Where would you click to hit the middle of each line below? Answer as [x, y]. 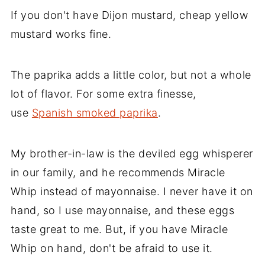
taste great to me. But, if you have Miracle [119, 230]
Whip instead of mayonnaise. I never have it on [132, 192]
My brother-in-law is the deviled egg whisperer [132, 154]
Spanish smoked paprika [95, 113]
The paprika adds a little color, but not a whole [131, 75]
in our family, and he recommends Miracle [118, 173]
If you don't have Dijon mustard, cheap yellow [129, 15]
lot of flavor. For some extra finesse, [103, 94]
